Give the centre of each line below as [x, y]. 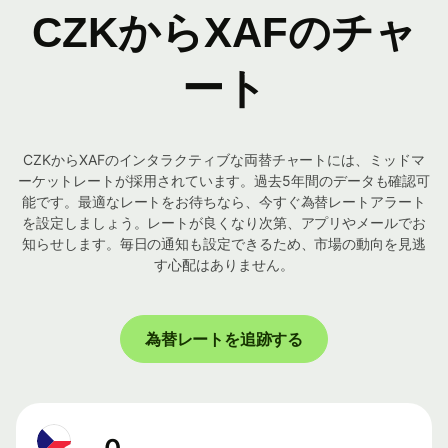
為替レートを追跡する [224, 339]
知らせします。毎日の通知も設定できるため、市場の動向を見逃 [224, 244]
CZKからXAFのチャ [224, 33]
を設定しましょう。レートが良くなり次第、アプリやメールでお [224, 223]
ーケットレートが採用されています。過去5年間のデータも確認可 [224, 181]
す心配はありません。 [224, 265]
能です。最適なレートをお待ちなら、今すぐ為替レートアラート [224, 202]
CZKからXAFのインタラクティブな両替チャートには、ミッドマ [224, 160]
